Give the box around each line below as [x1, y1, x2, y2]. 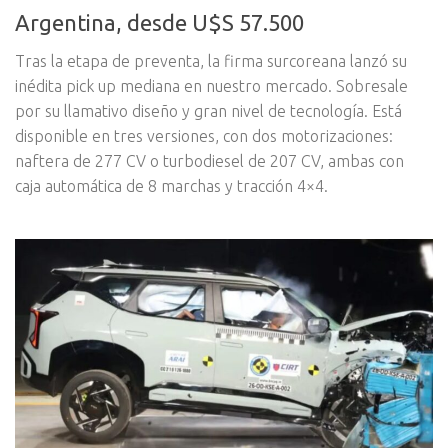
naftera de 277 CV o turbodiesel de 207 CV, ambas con [15, 152, 404, 171]
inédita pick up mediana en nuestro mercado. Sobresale [15, 77, 408, 96]
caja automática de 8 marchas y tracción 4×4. [15, 177, 328, 196]
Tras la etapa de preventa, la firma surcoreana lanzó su [15, 52, 407, 71]
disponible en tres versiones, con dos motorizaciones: [15, 127, 393, 146]
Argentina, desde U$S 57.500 [15, 10, 304, 36]
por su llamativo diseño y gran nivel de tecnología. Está [15, 102, 402, 121]
